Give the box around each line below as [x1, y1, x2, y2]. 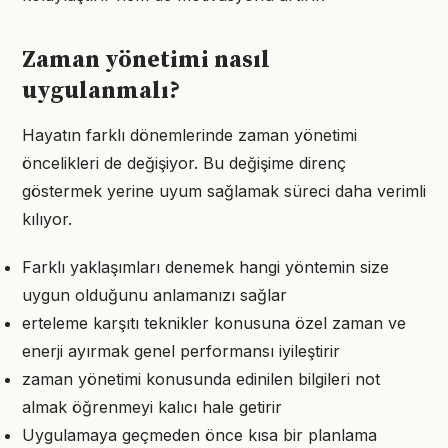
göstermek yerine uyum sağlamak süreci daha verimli [22, 181, 426, 201]
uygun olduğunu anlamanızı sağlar [22, 285, 287, 305]
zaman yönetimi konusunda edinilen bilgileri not [22, 369, 380, 389]
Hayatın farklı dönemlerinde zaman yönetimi [22, 125, 357, 145]
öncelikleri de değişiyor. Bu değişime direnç [22, 153, 346, 173]
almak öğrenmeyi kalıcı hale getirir [22, 397, 282, 417]
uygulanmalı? [22, 76, 180, 106]
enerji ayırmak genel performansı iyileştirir [22, 341, 340, 361]
